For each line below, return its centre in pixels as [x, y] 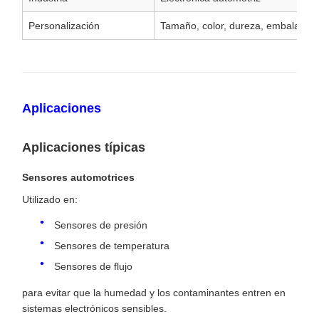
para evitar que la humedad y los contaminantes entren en [154, 292]
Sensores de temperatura [112, 245]
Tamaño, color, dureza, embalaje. [235, 26]
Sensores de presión [101, 225]
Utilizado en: [50, 199]
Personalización [64, 26]
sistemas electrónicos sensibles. [94, 308]
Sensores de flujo [93, 266]
